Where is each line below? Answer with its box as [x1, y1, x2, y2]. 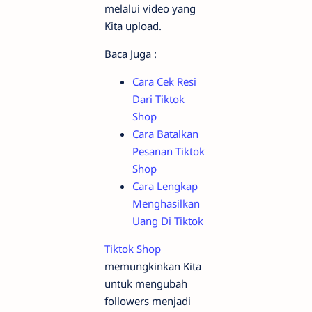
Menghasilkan [132, 196, 200, 211]
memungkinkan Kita [104, 259, 201, 274]
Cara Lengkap [132, 179, 198, 194]
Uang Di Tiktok [132, 214, 203, 228]
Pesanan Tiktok [132, 144, 205, 159]
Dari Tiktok [132, 92, 185, 107]
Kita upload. [104, 19, 162, 33]
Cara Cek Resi [132, 75, 196, 89]
